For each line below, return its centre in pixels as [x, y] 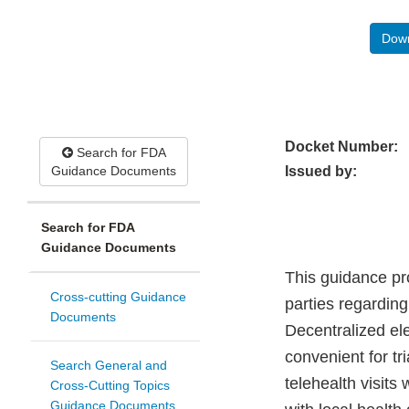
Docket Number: [341, 147]
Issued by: [321, 172]
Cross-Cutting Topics [110, 386]
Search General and [109, 366]
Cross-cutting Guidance [118, 297]
